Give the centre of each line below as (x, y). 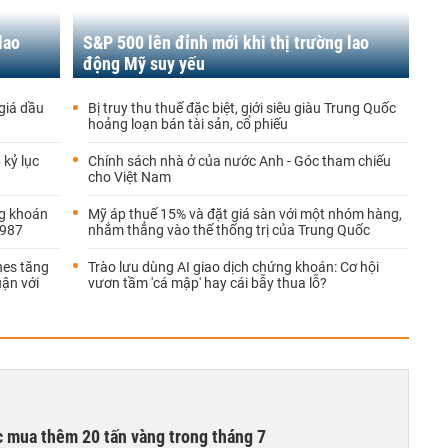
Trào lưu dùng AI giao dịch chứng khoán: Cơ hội (233, 267)
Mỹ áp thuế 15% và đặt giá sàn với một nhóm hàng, (245, 214)
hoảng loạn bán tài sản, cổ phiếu (188, 124)
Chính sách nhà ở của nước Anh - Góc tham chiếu (239, 161)
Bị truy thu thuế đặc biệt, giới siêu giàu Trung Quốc (242, 108)
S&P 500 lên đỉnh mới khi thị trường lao (226, 42)
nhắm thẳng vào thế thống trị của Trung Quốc (229, 230)
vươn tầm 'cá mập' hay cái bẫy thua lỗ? (207, 283)
